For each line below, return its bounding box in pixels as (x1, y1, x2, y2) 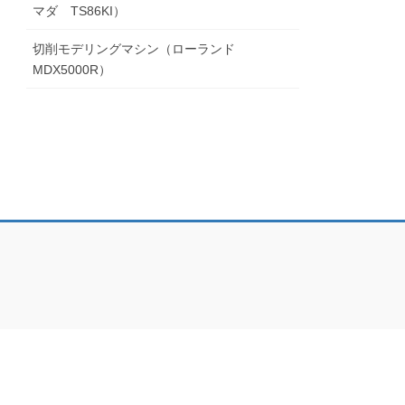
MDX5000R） (33, 62, 112, 78)
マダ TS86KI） (33, 4, 127, 19)
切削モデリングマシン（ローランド (33, 42, 249, 57)
